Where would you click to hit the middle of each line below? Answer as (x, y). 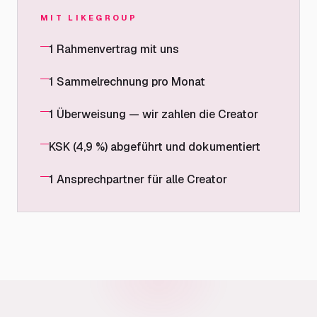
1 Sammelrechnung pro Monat (127, 82)
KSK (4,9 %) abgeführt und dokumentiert (155, 147)
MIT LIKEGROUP (89, 18)
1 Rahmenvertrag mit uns (114, 49)
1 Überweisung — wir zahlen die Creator (154, 114)
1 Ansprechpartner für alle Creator (138, 179)
